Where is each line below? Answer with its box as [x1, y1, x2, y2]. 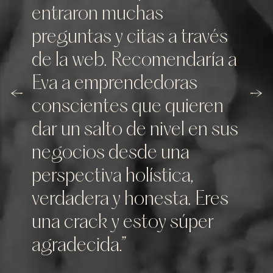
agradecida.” [32, 236, 127, 255]
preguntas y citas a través [32, 28, 229, 47]
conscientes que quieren [32, 97, 224, 116]
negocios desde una [32, 144, 190, 163]
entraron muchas [32, 5, 164, 24]
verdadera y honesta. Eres [32, 190, 229, 209]
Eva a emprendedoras [32, 74, 198, 93]
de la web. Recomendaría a [32, 51, 238, 70]
